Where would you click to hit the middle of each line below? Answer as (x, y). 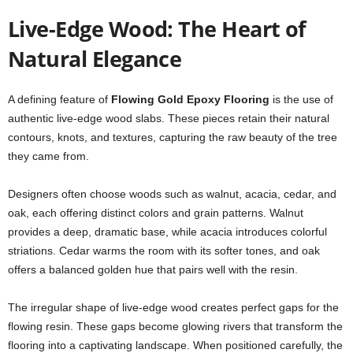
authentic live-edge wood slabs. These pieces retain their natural (169, 118)
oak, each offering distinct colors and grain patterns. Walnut (156, 213)
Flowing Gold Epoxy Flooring (190, 99)
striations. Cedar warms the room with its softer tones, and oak (164, 251)
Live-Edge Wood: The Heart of (157, 29)
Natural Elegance (95, 59)
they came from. (48, 156)
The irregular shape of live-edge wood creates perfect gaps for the (173, 307)
